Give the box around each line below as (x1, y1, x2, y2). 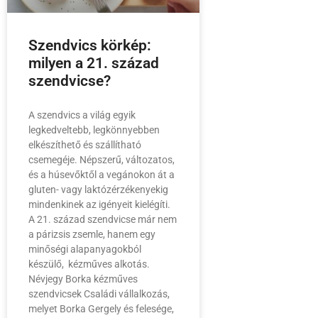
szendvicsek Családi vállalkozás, (28, 288, 170, 300)
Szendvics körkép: (28, 37, 151, 55)
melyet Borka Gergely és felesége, (28, 303, 174, 315)
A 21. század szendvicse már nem (28, 214, 177, 226)
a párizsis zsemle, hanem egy (28, 229, 155, 241)
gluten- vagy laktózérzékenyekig (28, 184, 168, 196)
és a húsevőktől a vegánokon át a (28, 169, 175, 181)
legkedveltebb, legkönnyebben (28, 124, 160, 136)
